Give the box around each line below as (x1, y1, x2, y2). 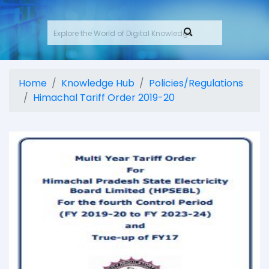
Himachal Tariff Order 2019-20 (33, 91, 175, 105)
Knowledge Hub (61, 76, 134, 91)
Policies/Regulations (149, 76, 243, 91)
